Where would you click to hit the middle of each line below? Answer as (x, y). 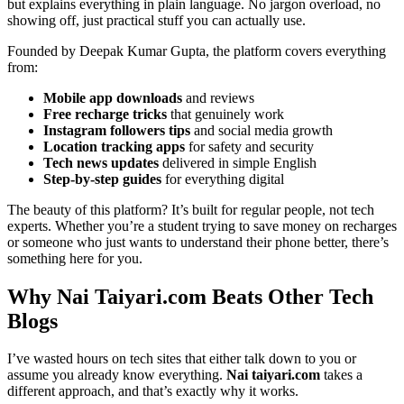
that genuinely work (225, 114)
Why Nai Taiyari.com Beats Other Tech (190, 296)
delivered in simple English (238, 162)
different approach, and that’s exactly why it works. (153, 391)
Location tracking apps (114, 146)
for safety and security (249, 146)
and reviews (218, 97)
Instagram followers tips (117, 130)
